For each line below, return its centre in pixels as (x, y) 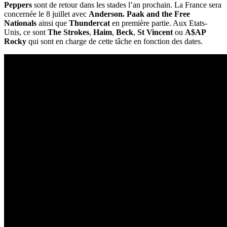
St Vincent (155, 32)
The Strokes (68, 32)
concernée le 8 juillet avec (46, 14)
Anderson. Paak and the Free (139, 14)
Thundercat (89, 23)
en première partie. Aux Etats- (159, 23)
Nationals (20, 23)
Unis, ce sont (26, 32)
